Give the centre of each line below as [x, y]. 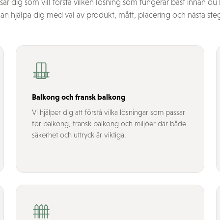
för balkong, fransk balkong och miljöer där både [109, 124]
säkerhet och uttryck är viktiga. [79, 135]
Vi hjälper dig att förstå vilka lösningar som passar [109, 112]
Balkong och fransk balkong [79, 97]
